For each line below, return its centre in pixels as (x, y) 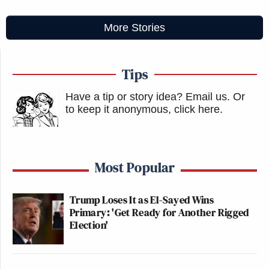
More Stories (134, 28)
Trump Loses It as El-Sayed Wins (142, 200)
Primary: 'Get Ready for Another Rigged (159, 212)
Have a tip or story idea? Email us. (148, 97)
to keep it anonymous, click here (143, 109)
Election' (89, 225)
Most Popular (135, 167)
